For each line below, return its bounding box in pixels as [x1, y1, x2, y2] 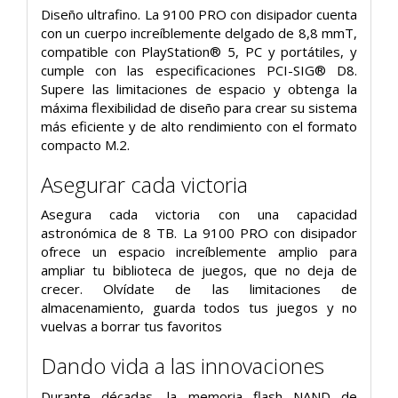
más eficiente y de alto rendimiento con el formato [41, 116, 357, 135]
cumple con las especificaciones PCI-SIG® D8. [41, 60, 357, 79]
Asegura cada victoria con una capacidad [41, 205, 357, 224]
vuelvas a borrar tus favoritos [41, 317, 222, 336]
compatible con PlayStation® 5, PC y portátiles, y [41, 42, 357, 60]
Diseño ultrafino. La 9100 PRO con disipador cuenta [41, 4, 357, 23]
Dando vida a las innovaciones [41, 351, 324, 381]
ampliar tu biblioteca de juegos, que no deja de [41, 261, 357, 280]
